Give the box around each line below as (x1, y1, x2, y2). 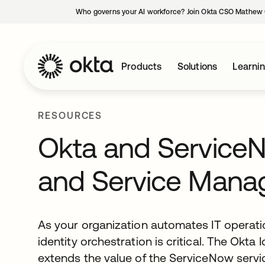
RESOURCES (38, 110, 103, 121)
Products (121, 61, 162, 72)
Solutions (177, 61, 218, 72)
